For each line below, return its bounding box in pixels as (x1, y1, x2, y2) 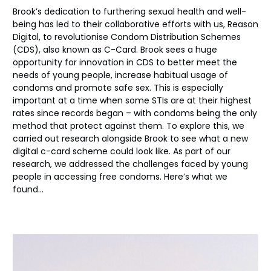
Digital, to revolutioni (13, 31, 99, 44)
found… (13, 183, 44, 196)
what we (189, 171, 227, 183)
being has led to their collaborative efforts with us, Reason (13, 18, 258, 31)
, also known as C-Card (39, 44, 136, 56)
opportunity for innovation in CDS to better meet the (13, 56, 237, 69)
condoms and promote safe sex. (13, 82, 154, 94)
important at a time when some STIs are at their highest (13, 94, 252, 107)
